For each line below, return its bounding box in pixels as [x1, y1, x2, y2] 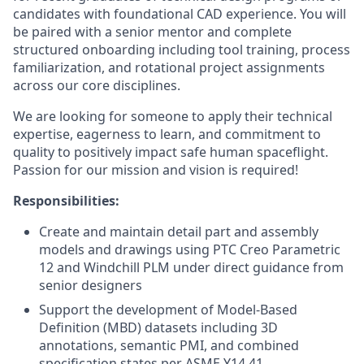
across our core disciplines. [13, 76, 180, 94]
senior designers [39, 276, 142, 294]
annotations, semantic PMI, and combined [39, 336, 299, 354]
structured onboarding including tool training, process [13, 41, 350, 58]
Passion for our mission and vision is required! [13, 161, 298, 179]
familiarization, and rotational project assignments [13, 58, 325, 76]
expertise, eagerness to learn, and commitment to [13, 125, 321, 143]
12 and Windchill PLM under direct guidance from [39, 258, 344, 276]
